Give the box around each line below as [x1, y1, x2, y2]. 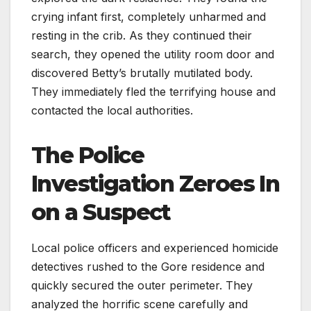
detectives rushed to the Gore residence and [31, 260, 264, 274]
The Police [31, 142, 144, 169]
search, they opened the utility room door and [31, 47, 274, 62]
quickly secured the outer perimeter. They [31, 278, 253, 293]
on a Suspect [31, 199, 171, 226]
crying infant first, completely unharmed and [31, 10, 266, 24]
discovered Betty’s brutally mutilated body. [31, 66, 253, 81]
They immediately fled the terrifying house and [31, 85, 276, 99]
